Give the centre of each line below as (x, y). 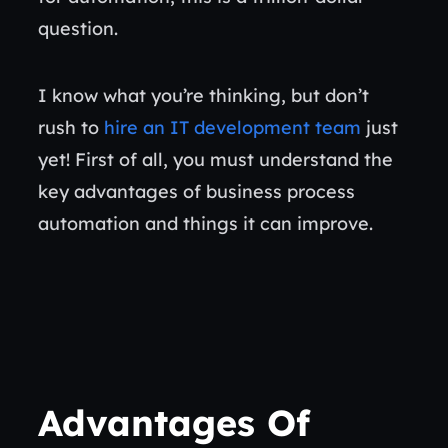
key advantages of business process (196, 191)
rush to (71, 127)
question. (80, 28)
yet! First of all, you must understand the (215, 159)
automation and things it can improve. (208, 223)
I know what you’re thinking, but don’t (203, 95)
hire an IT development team (232, 127)
